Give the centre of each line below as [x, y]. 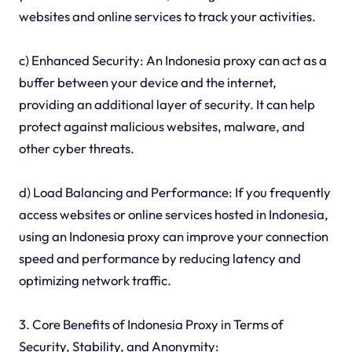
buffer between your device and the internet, [147, 82]
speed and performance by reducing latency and [159, 258]
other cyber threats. [76, 148]
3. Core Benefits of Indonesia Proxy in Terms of [151, 324]
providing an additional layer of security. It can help [167, 104]
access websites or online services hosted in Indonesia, [173, 214]
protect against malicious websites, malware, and [161, 126]
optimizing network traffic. [95, 280]
